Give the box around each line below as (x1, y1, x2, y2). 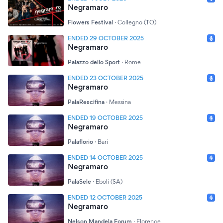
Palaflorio (68, 138, 93, 145)
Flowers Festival (68, 18, 113, 26)
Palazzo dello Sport (68, 58, 120, 66)
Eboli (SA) (96, 178, 122, 185)
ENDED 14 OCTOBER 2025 (68, 154, 143, 161)
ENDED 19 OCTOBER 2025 (68, 114, 143, 121)
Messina (109, 98, 131, 106)
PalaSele (68, 178, 91, 185)
